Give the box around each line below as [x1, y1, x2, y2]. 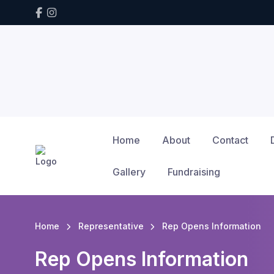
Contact [212, 134, 248, 146]
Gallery [112, 166, 146, 178]
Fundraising [167, 166, 220, 178]
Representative [78, 221, 144, 231]
